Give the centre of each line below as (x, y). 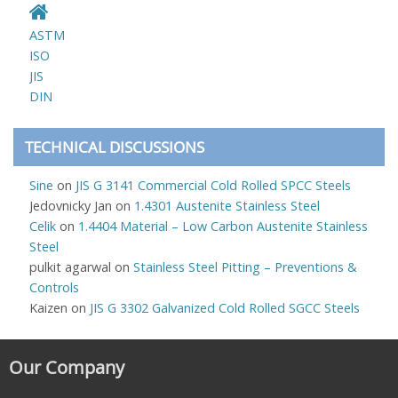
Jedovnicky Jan (70, 206)
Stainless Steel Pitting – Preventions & (245, 267)
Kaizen (48, 308)
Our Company (67, 368)
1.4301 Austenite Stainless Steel (227, 206)
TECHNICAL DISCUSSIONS (115, 147)
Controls (54, 288)
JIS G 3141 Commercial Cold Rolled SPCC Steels (213, 186)
